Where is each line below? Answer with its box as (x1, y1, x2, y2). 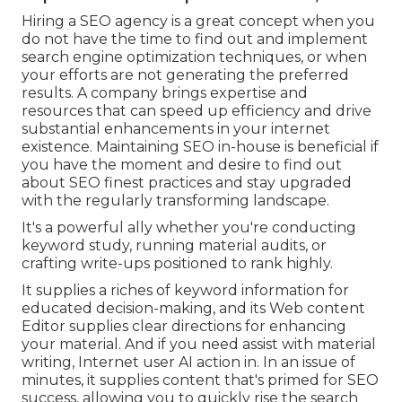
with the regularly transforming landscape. (22, 192, 329, 210)
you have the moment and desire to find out (22, 156, 342, 174)
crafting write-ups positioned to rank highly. (22, 255, 333, 273)
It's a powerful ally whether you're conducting (22, 219, 356, 237)
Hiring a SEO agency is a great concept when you (22, 13, 375, 31)
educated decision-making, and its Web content (22, 300, 365, 318)
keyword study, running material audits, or (22, 237, 327, 255)
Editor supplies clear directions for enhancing (22, 318, 346, 336)
